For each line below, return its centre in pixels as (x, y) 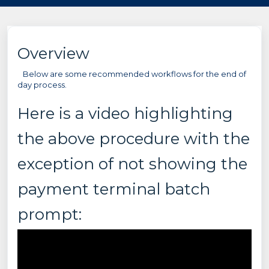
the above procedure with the (134, 139)
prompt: (50, 214)
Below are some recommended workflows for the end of (132, 74)
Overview (53, 53)
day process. (44, 85)
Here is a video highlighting (125, 113)
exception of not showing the (132, 164)
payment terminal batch (114, 189)
